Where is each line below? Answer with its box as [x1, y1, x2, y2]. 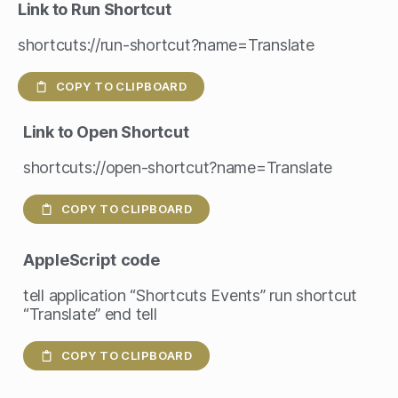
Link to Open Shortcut [23, 122, 189, 141]
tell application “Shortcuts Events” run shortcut [23, 285, 358, 305]
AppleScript [23, 250, 117, 269]
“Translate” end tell [23, 304, 157, 323]
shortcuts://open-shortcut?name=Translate [23, 157, 333, 177]
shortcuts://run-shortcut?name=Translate [18, 35, 314, 54]
